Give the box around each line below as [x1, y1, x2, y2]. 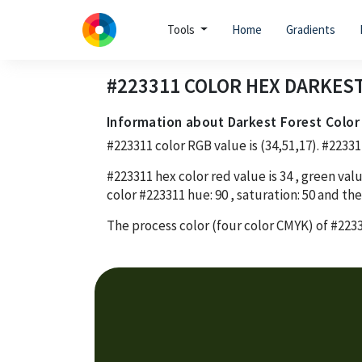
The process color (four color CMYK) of [107, 216, 330, 234]
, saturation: [228, 185, 302, 204]
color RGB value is [153, 136, 260, 154]
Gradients [285, 22, 335, 37]
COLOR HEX [180, 72, 284, 99]
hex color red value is [153, 166, 280, 185]
